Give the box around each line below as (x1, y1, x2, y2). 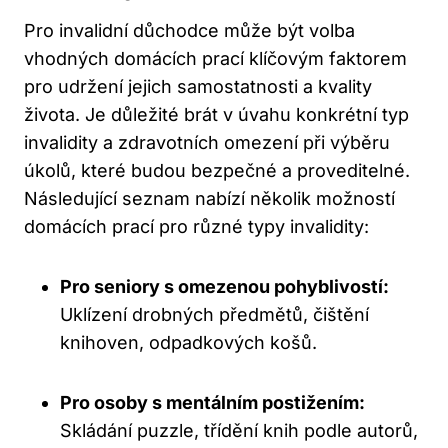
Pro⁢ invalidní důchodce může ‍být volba (24, 20, 355, 42)
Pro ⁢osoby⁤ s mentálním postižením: (60, 392, 365, 414)
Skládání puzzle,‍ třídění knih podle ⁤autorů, (60, 420, 418, 442)
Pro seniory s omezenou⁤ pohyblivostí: (60, 276, 389, 298)
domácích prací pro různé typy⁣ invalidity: (24, 216, 369, 238)
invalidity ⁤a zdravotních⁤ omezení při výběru (24, 132, 390, 154)
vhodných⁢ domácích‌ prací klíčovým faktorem (24, 48, 407, 70)
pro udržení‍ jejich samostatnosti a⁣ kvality (24, 76, 372, 98)
